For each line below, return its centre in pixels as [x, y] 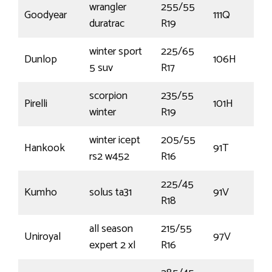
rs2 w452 [109, 157]
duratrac [107, 24]
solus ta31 [110, 193]
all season [111, 229]
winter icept [115, 141]
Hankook [45, 148]
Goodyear [46, 15]
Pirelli [36, 104]
